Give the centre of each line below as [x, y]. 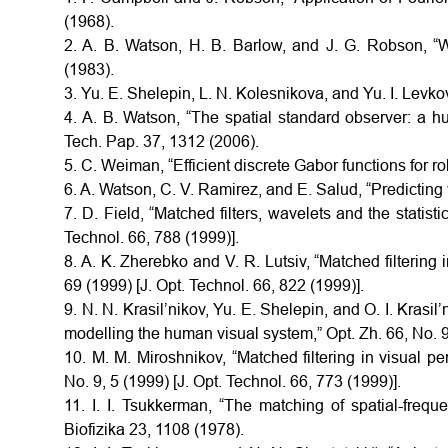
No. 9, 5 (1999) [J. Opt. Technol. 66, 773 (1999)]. [232, 381]
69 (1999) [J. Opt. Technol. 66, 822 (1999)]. [214, 285]
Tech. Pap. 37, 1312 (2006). [161, 141]
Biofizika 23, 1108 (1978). [154, 429]
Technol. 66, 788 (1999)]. [151, 237]
